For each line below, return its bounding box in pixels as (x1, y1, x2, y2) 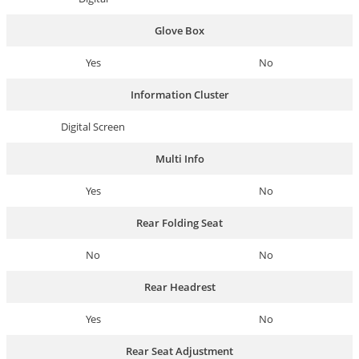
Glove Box (155, 22, 204, 38)
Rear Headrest (143, 279, 216, 294)
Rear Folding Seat (136, 215, 223, 230)
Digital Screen (61, 119, 125, 134)
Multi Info (155, 151, 204, 166)
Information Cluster (130, 87, 229, 102)
